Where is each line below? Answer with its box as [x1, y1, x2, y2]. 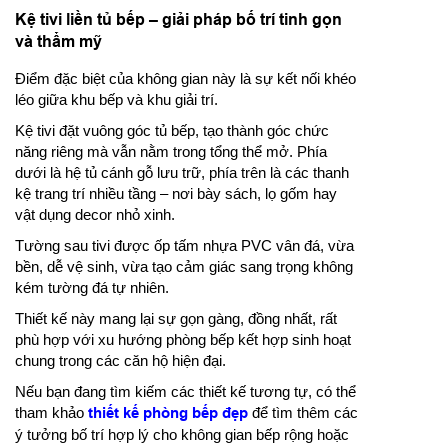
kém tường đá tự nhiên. [15, 278, 169, 296]
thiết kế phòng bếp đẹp [88, 403, 248, 422]
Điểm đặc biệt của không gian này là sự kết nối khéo [15, 69, 356, 87]
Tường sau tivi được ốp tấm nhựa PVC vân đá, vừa [15, 236, 354, 254]
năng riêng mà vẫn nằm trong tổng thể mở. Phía [15, 142, 327, 160]
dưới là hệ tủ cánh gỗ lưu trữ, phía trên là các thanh [15, 163, 349, 181]
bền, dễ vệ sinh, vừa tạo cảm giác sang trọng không [15, 257, 353, 275]
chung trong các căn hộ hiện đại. [15, 351, 226, 369]
